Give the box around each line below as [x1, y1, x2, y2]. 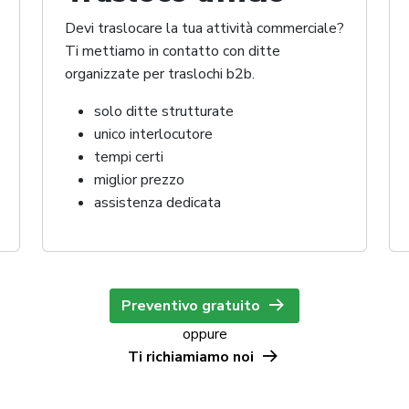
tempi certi [94, 147, 163, 168]
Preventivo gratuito [121, 296, 264, 317]
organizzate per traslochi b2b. [65, 64, 255, 85]
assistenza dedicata [94, 193, 221, 214]
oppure [182, 324, 227, 345]
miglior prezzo [94, 170, 184, 191]
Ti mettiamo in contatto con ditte [65, 41, 280, 62]
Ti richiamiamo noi [127, 347, 257, 368]
